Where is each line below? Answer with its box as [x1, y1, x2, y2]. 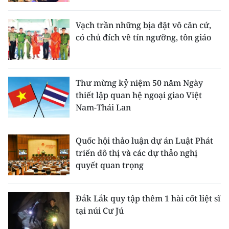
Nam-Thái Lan [76, 102, 131, 113]
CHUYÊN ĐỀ [8, 16, 56, 28]
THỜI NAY [8, 99, 49, 110]
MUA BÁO [8, 172, 48, 184]
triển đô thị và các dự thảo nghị [76, 147, 197, 158]
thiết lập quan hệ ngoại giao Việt [76, 89, 202, 101]
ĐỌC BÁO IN [8, 197, 56, 208]
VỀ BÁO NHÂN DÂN [8, 74, 86, 85]
